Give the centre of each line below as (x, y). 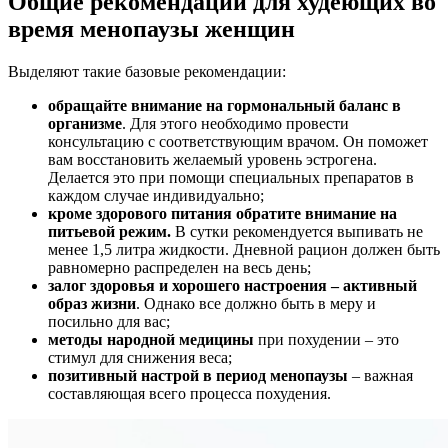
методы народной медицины (151, 340)
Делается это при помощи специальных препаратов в (231, 178)
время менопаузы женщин (151, 29)
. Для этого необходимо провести (235, 124)
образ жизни (92, 304)
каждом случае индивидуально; (156, 196)
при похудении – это (326, 340)
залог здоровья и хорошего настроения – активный (232, 286)
